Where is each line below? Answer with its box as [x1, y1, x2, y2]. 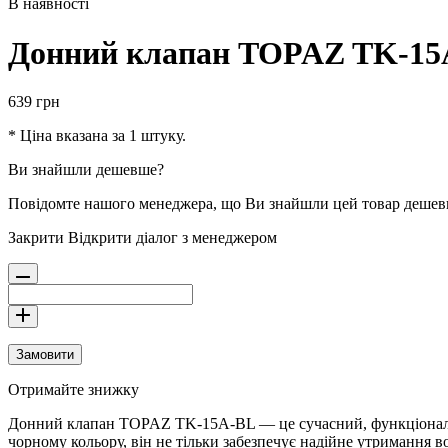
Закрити [8, 229, 64, 247]
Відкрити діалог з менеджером [68, 229, 277, 247]
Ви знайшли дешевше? [8, 161, 164, 179]
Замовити [16, 347, 74, 363]
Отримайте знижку [8, 381, 139, 399]
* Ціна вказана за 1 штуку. [8, 127, 186, 145]
